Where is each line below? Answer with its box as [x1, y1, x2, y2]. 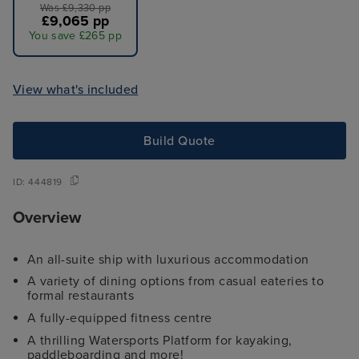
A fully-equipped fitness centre [26, 309, 212, 326]
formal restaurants [26, 288, 135, 305]
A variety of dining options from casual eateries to [26, 273, 325, 290]
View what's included [13, 81, 139, 98]
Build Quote [143, 132, 216, 149]
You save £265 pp [28, 29, 123, 43]
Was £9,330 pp [40, 2, 111, 15]
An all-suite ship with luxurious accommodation [26, 251, 309, 268]
